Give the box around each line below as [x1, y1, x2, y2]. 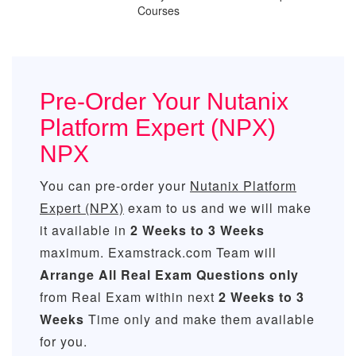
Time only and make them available [84, 310, 315, 328]
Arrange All [40, 265, 117, 284]
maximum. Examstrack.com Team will [40, 243, 277, 261]
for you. [40, 332, 87, 350]
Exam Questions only [155, 265, 299, 284]
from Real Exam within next [40, 288, 219, 306]
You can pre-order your [40, 176, 190, 195]
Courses [137, 2, 180, 18]
